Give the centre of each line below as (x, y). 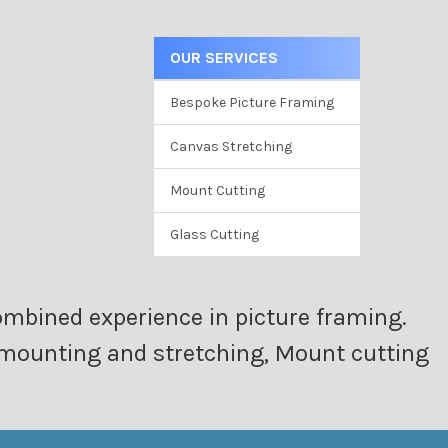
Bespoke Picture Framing (251, 102)
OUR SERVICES (223, 57)
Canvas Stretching (230, 146)
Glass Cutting (214, 234)
